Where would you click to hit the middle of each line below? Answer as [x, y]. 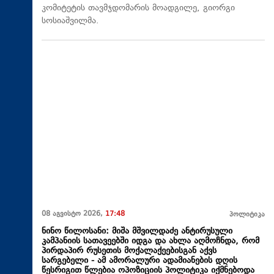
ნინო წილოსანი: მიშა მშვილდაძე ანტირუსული [137, 231]
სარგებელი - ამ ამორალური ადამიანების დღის [139, 261]
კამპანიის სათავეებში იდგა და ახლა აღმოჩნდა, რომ [150, 241]
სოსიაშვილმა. [70, 21]
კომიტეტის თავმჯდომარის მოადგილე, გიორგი [138, 8]
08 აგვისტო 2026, [73, 214]
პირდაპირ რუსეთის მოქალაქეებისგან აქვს [129, 251]
